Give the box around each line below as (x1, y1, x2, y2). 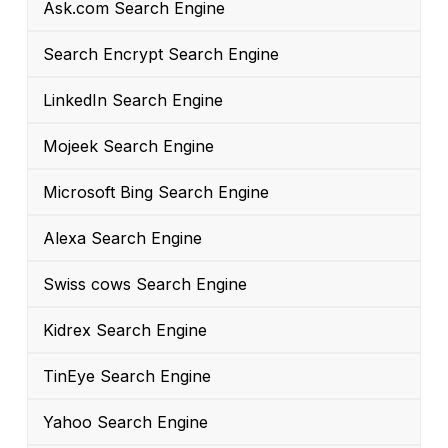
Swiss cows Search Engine (43, 274, 247, 295)
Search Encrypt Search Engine (43, 44, 279, 65)
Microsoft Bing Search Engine (43, 182, 269, 203)
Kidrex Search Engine (43, 320, 207, 341)
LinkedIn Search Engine (43, 90, 223, 111)
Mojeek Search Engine (43, 136, 214, 157)
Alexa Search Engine (43, 228, 202, 249)
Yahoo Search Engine (43, 412, 208, 433)
